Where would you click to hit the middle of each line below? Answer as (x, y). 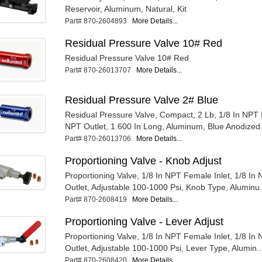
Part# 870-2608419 (99, 200)
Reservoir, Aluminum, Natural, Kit (126, 9)
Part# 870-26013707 (101, 70)
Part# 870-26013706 (101, 139)
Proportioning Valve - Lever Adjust (144, 222)
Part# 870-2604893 (99, 21)
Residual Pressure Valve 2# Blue (142, 100)
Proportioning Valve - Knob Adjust (144, 161)
